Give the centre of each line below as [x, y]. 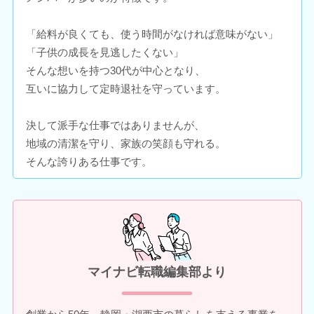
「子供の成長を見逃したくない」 [104, 52]
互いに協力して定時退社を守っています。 [125, 88]
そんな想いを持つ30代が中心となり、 [115, 70]
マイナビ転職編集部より [157, 272]
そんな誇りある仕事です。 [89, 161]
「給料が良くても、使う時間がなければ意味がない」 [152, 34]
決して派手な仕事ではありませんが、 [115, 125]
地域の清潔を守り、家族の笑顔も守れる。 [125, 143]
